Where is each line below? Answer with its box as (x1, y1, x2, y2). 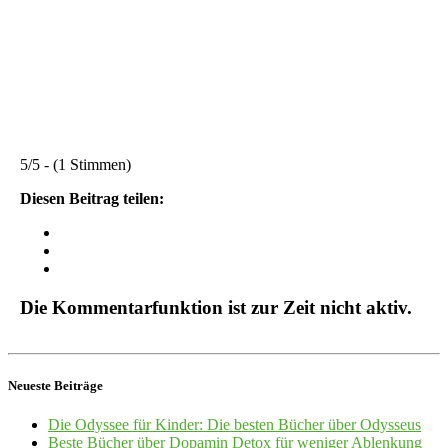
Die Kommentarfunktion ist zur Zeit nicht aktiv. (20, 296, 412, 318)
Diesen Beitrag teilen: (20, 189, 164, 207)
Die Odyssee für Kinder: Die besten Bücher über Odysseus (48, 415, 421, 433)
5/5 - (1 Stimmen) (20, 155, 131, 173)
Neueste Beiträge (8, 377, 103, 393)
